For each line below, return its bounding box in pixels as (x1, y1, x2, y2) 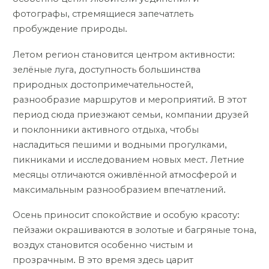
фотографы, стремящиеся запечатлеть (13, 9, 193, 19)
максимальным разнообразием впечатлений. (13, 184, 226, 195)
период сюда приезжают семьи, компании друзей (13, 109, 249, 119)
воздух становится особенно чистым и (13, 240, 193, 250)
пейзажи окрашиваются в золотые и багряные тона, (13, 225, 256, 235)
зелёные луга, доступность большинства (13, 64, 201, 74)
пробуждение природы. (13, 24, 127, 34)
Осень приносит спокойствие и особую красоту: (13, 210, 240, 220)
